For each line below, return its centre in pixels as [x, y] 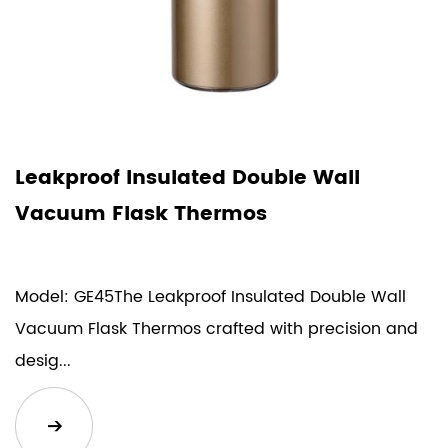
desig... [43, 360]
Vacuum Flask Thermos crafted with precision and [216, 328]
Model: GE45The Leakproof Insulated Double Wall [210, 296]
